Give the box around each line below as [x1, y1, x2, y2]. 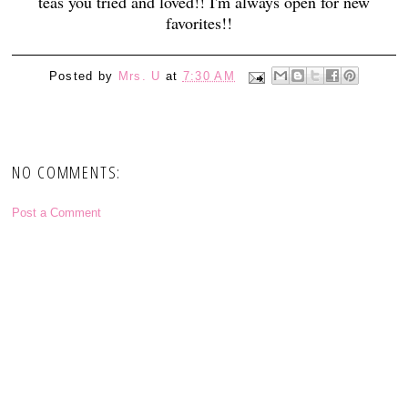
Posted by [48, 69, 118, 84]
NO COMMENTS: [12, 160, 122, 183]
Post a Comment [12, 206, 102, 220]
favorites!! [165, 11, 242, 34]
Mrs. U [117, 69, 161, 84]
